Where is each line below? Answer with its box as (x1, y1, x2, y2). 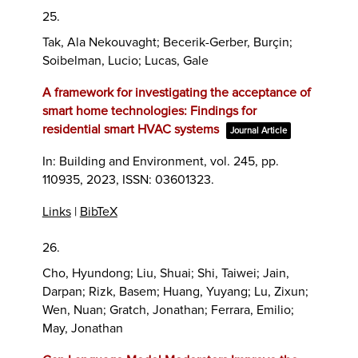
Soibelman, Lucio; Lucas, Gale (42, 52, 209, 69)
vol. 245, (209, 153, 261, 169)
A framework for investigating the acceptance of (42, 84, 311, 101)
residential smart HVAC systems (42, 121, 219, 137)
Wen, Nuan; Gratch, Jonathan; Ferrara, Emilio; (42, 301, 294, 318)
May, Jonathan (42, 320, 123, 336)
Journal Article (229, 125, 287, 136)
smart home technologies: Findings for (42, 102, 257, 119)
